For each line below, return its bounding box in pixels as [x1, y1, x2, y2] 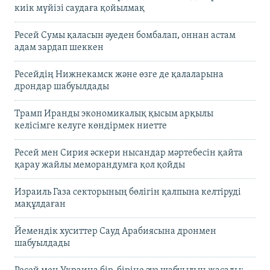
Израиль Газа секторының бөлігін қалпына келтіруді [14, 187, 241, 197]
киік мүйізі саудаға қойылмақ [14, 3, 145, 13]
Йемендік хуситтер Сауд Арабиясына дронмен [14, 226, 216, 236]
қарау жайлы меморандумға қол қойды [14, 160, 185, 170]
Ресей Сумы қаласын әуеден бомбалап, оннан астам [14, 30, 236, 40]
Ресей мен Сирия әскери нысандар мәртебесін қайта [14, 148, 243, 158]
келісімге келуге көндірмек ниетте [14, 121, 167, 131]
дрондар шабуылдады [14, 81, 109, 92]
